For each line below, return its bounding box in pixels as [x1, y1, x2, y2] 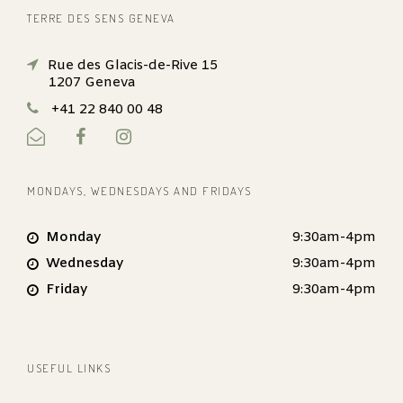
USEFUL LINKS [27, 361, 111, 375]
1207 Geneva [49, 74, 135, 92]
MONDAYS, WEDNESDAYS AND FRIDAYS [27, 184, 252, 198]
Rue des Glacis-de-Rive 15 [48, 57, 218, 75]
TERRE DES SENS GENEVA [27, 11, 175, 25]
